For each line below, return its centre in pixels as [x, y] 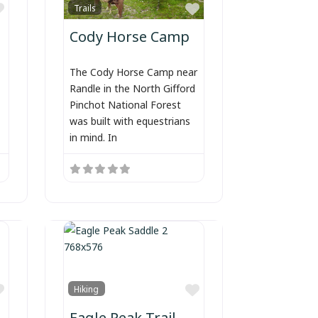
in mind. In [93, 136]
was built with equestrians [130, 120]
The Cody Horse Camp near [133, 71]
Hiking [87, 288]
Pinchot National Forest [125, 104]
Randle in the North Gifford [132, 87]
